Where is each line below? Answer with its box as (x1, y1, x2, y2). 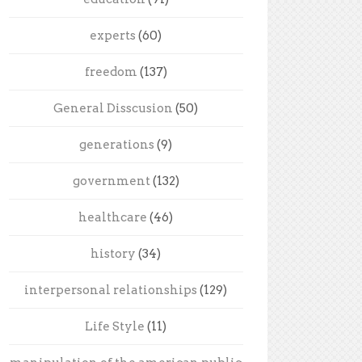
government (72, 173, 150, 188)
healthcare (78, 209, 148, 225)
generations (79, 137, 155, 152)
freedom (84, 64, 137, 79)
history (90, 246, 137, 261)
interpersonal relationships (24, 282, 198, 297)
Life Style (85, 318, 145, 334)
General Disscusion (53, 100, 174, 116)
